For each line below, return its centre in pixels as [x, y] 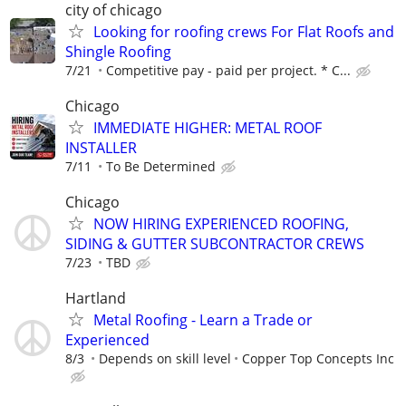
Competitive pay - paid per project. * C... [228, 70]
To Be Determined [161, 166]
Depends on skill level [165, 359]
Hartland [96, 299]
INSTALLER [101, 147]
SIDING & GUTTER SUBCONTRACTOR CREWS [215, 243]
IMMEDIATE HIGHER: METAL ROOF [208, 127]
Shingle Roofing [118, 51]
